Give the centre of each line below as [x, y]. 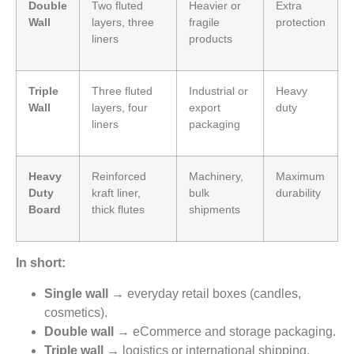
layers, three [123, 23]
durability [298, 193]
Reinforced [119, 177]
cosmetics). [76, 312]
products [211, 39]
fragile [204, 23]
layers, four [120, 108]
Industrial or [218, 91]
